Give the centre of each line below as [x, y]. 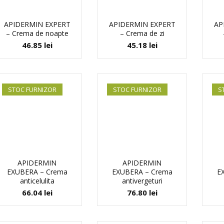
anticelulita [37, 181]
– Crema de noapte [37, 33]
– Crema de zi [142, 33]
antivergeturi [142, 181]
